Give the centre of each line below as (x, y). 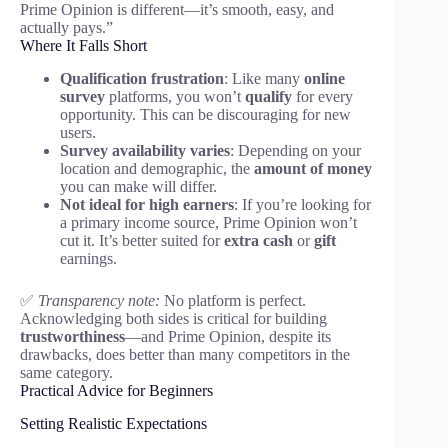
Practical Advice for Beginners (116, 391)
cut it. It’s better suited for (142, 241)
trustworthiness (72, 337)
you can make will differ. (138, 187)
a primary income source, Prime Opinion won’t (208, 223)
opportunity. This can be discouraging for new (205, 115)
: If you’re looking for (302, 205)
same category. (66, 373)
